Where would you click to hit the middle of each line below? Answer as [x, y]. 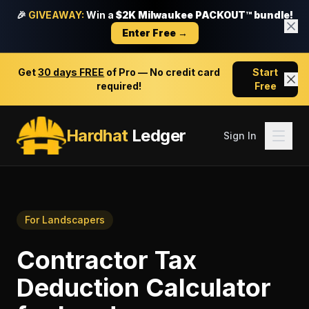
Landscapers [73, 220]
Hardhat [97, 135]
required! [119, 86]
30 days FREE [71, 72]
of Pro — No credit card [162, 72]
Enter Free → [154, 33]
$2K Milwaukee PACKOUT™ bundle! [204, 15]
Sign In [240, 135]
